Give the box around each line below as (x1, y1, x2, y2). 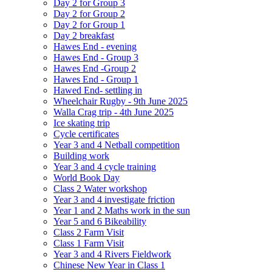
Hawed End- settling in (53, 84, 142, 95)
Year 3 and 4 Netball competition (53, 139, 180, 150)
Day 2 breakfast (53, 30, 114, 41)
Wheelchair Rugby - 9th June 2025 (53, 95, 188, 106)
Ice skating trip (53, 117, 110, 128)
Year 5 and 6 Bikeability (53, 216, 146, 226)
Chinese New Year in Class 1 (53, 259, 165, 270)
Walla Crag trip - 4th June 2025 (53, 106, 174, 117)
